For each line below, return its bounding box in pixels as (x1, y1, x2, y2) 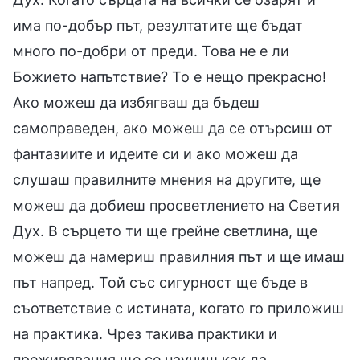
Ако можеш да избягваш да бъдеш (13, 93, 260, 111)
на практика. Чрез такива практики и (13, 325, 277, 342)
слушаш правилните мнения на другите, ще (13, 170, 321, 188)
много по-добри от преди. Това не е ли (13, 42, 289, 59)
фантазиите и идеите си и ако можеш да (13, 145, 298, 162)
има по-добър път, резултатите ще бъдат (13, 16, 303, 34)
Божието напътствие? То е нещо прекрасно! (13, 67, 326, 85)
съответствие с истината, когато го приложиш (13, 299, 344, 317)
